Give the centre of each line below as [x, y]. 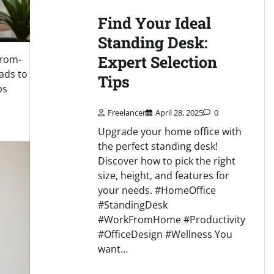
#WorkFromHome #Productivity [171, 220]
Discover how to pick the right [166, 161]
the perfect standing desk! [157, 146]
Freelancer [126, 113]
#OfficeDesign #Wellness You [165, 235]
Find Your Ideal [154, 23]
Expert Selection [157, 62]
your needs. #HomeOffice [157, 191]
